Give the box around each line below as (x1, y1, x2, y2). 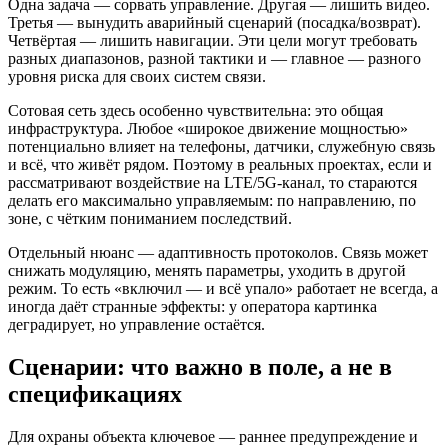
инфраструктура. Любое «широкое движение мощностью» (8, 120, 408, 138)
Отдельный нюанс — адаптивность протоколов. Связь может (8, 244, 428, 262)
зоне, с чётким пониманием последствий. (8, 210, 292, 228)
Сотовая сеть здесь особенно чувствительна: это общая (8, 102, 383, 120)
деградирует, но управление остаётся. (8, 316, 265, 334)
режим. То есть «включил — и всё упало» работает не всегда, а (8, 280, 438, 298)
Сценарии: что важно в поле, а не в (8, 353, 392, 380)
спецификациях (8, 380, 182, 407)
